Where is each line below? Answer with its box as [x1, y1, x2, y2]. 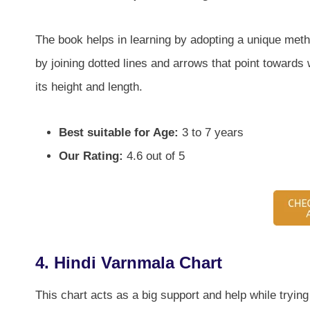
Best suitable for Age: [59, 125, 179, 139]
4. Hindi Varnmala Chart [35, 253, 222, 272]
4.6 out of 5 [123, 149, 185, 163]
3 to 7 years [179, 125, 244, 139]
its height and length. [35, 80, 143, 93]
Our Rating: [59, 149, 123, 163]
